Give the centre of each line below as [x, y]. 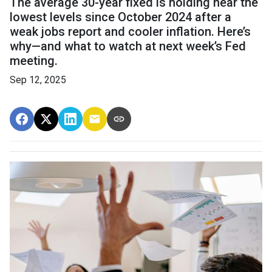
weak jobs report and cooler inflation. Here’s [130, 32]
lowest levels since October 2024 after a [121, 17]
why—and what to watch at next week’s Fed [128, 46]
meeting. [34, 61]
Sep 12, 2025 [38, 80]
